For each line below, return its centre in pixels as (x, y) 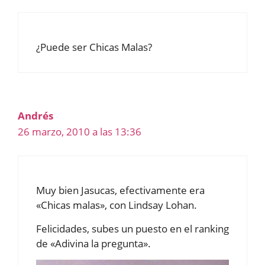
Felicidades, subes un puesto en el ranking (132, 229)
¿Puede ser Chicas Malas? (94, 47)
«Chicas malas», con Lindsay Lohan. (117, 205)
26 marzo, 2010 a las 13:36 (80, 131)
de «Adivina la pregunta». (93, 244)
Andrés (35, 115)
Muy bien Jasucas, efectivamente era (120, 190)
